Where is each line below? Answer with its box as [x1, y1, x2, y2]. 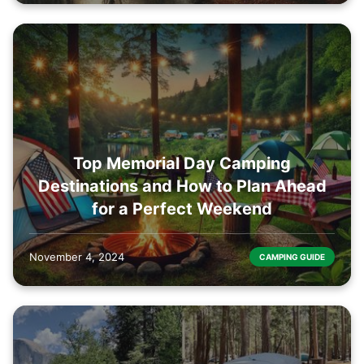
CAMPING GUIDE [259, 251, 325, 262]
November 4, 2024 [29, 249, 124, 263]
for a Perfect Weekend [92, 198, 272, 219]
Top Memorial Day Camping [73, 153, 291, 173]
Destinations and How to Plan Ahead [37, 175, 327, 196]
